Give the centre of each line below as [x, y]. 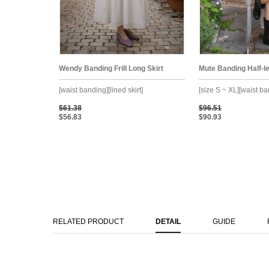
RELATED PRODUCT [88, 221]
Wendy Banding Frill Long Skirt [111, 68]
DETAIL [168, 221]
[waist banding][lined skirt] [101, 90]
